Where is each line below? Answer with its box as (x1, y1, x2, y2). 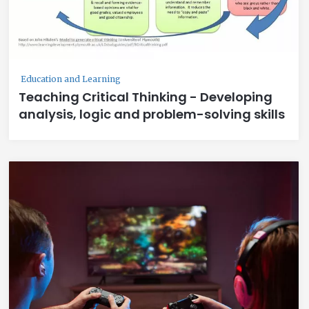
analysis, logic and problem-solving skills (19, 106, 285, 123)
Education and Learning (21, 74, 121, 84)
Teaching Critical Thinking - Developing (19, 88, 272, 106)
